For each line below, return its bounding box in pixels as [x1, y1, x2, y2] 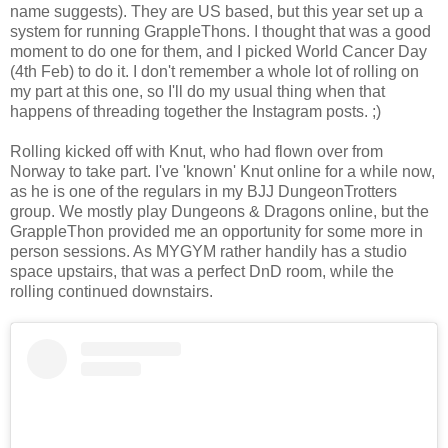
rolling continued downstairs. [10, 282, 213, 300]
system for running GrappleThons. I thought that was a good [10, 22, 431, 40]
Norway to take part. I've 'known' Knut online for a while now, [10, 162, 435, 180]
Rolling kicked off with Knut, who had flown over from [10, 142, 383, 160]
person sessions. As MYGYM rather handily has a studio [10, 242, 407, 260]
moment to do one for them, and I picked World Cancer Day [10, 42, 427, 60]
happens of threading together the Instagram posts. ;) [10, 102, 381, 120]
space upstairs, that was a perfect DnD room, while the [10, 262, 394, 280]
